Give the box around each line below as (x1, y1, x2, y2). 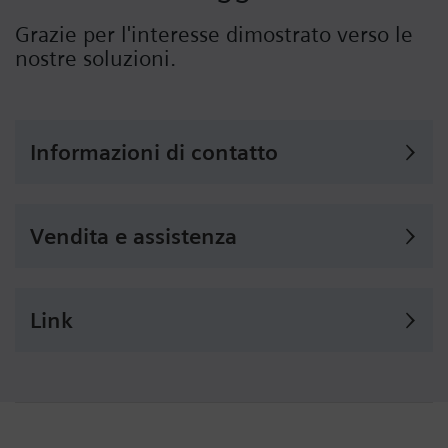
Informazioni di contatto (30, 138, 278, 165)
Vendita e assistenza (30, 222, 237, 249)
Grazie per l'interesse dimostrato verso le (15, 20, 413, 47)
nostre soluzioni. (15, 44, 176, 71)
